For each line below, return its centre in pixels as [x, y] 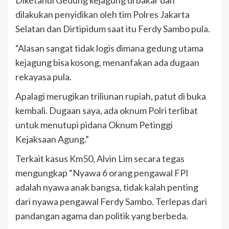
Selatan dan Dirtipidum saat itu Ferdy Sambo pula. [113, 29]
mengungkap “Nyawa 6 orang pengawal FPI [102, 173]
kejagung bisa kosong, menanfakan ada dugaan [107, 63]
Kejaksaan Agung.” [52, 139]
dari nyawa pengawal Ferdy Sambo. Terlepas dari [111, 202]
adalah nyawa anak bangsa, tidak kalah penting [107, 187]
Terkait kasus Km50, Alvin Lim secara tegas [100, 159]
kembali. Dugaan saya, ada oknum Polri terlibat [107, 111]
